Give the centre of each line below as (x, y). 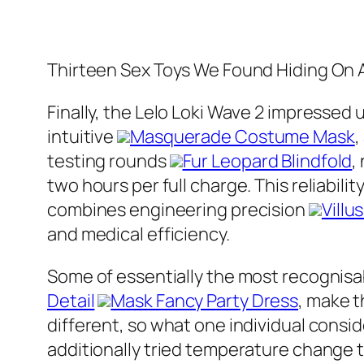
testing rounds (108, 161)
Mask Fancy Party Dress (205, 301)
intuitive (82, 137)
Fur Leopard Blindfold (267, 161)
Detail (71, 301)
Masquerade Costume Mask (243, 137)
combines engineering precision (178, 210)
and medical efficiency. (139, 234)
